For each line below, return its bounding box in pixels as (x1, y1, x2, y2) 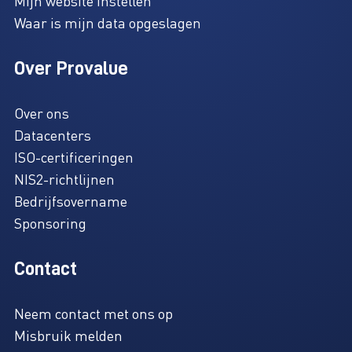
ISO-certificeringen (13, 148, 134, 167)
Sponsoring (13, 214, 86, 233)
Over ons (13, 104, 69, 123)
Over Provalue (13, 58, 128, 79)
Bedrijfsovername (13, 192, 127, 211)
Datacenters (13, 126, 91, 145)
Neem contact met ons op (13, 304, 173, 323)
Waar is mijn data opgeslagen (13, 13, 201, 32)
